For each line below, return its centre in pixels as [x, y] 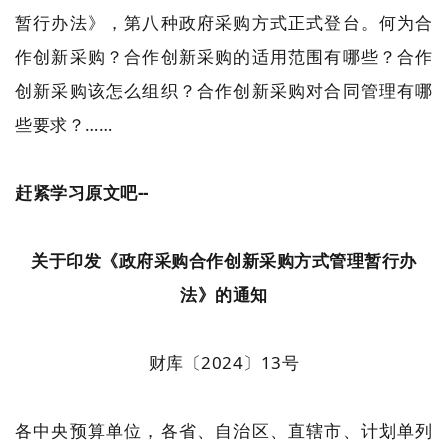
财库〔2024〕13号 [224, 362]
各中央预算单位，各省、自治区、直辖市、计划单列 [224, 430]
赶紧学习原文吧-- [82, 192]
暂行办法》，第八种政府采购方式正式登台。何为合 [224, 22]
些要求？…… [64, 124]
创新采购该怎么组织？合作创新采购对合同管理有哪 [224, 90]
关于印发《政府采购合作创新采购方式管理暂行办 [224, 260]
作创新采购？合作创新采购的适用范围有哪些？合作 [224, 56]
